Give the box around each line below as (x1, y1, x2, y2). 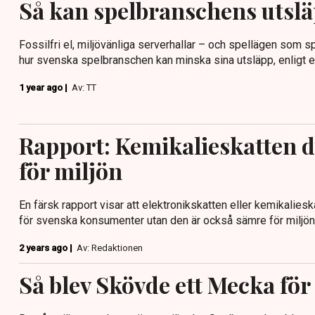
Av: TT (72, 82, 96, 93)
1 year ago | (19, 82, 70, 93)
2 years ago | (19, 242, 75, 253)
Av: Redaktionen (77, 242, 143, 253)
